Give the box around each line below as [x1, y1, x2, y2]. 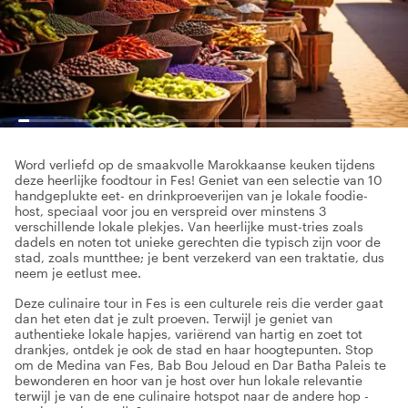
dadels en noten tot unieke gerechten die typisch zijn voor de [15, 234, 381, 250]
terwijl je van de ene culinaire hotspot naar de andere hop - [15, 388, 369, 403]
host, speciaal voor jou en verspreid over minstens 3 [15, 203, 326, 219]
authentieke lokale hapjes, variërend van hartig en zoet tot [15, 326, 362, 342]
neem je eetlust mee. [15, 265, 141, 280]
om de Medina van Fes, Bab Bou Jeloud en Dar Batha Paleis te [15, 357, 386, 372]
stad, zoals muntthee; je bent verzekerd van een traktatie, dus [15, 250, 384, 265]
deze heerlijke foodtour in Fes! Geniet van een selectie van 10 [15, 172, 382, 188]
